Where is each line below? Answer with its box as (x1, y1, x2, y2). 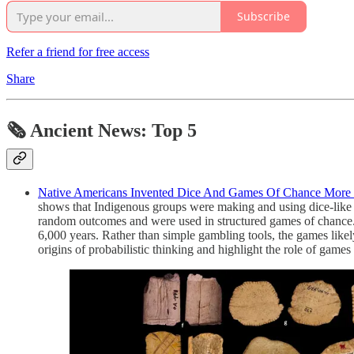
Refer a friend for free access (6, 44, 149, 58)
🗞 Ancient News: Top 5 (6, 119, 197, 141)
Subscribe (237, 9, 290, 24)
